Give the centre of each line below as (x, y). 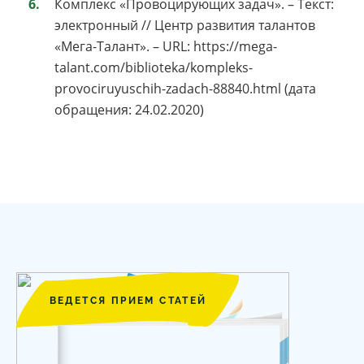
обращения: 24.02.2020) (129, 110)
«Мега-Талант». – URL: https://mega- (166, 47)
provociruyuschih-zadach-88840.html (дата (185, 89)
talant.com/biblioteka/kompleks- (154, 68)
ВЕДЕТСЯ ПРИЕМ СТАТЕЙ (128, 301)
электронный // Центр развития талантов (185, 26)
